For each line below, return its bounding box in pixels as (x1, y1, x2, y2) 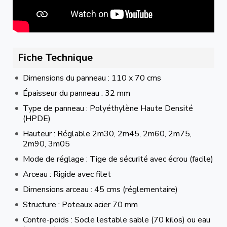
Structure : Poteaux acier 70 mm (23, 199, 138, 210)
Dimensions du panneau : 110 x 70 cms (23, 72, 161, 84)
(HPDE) (23, 112, 51, 124)
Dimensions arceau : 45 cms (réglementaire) (23, 183, 178, 195)
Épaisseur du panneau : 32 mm (23, 87, 130, 99)
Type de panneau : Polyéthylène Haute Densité (23, 102, 193, 114)
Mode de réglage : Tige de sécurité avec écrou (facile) (23, 153, 213, 165)
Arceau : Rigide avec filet (23, 168, 111, 180)
